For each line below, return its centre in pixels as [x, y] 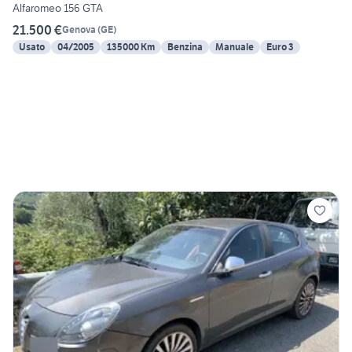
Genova [79, 30]
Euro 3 [280, 46]
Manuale [235, 46]
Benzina [185, 46]
